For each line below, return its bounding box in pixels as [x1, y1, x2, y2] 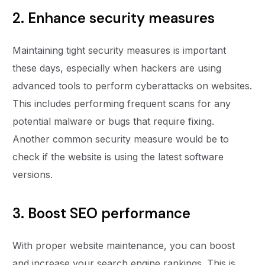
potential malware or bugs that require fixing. [12, 115, 215, 128]
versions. [12, 169, 56, 181]
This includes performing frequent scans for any [12, 98, 231, 110]
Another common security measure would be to [12, 133, 230, 146]
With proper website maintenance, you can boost [12, 240, 235, 252]
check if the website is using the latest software [12, 151, 224, 163]
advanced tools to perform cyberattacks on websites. [12, 80, 253, 92]
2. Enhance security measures [12, 9, 219, 28]
